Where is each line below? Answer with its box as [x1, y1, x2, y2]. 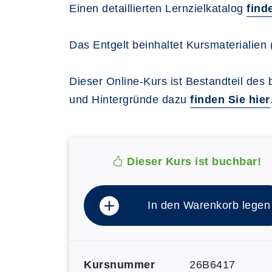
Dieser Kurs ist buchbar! [123, 155, 261, 168]
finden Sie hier [190, 93, 270, 106]
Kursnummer [84, 259, 155, 271]
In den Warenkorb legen [148, 199, 270, 211]
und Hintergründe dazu [69, 93, 190, 106]
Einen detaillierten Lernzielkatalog [69, 2, 246, 15]
